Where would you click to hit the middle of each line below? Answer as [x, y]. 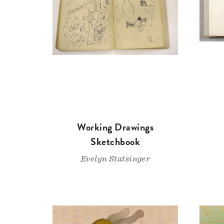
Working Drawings [115, 127]
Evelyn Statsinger [115, 159]
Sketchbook [115, 142]
